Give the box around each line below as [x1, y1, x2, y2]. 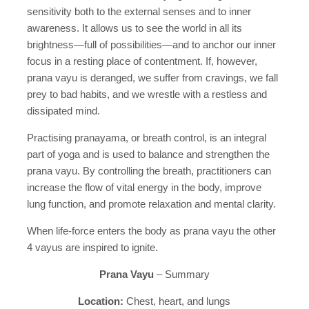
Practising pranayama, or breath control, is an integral [26, 132, 266, 144]
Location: [78, 295, 124, 308]
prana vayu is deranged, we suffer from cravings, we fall [26, 72, 278, 84]
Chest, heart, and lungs [123, 295, 231, 308]
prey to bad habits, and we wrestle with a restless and [26, 88, 267, 101]
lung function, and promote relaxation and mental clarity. [26, 198, 276, 210]
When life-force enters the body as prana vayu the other [26, 225, 276, 237]
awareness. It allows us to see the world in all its [26, 22, 242, 34]
